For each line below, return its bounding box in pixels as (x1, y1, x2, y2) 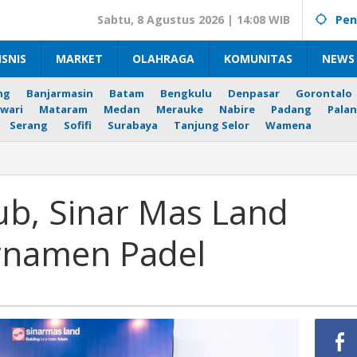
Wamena (265, 118, 312, 132)
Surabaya (108, 118, 158, 132)
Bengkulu (160, 86, 212, 100)
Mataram (39, 102, 88, 116)
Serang (10, 118, 48, 132)
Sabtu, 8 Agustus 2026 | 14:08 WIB (97, 12, 290, 27)
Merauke (156, 102, 203, 116)
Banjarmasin (26, 86, 93, 100)
